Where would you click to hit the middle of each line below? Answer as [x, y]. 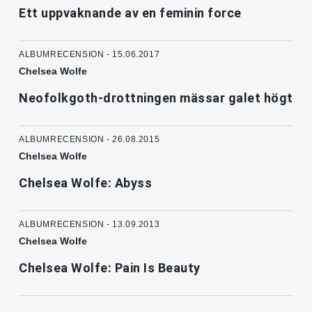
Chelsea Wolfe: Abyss [85, 183]
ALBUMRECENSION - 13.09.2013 [89, 225]
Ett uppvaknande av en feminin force [130, 13]
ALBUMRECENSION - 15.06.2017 [89, 55]
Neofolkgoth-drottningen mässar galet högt [156, 98]
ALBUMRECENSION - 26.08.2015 [89, 140]
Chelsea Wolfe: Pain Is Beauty [110, 268]
